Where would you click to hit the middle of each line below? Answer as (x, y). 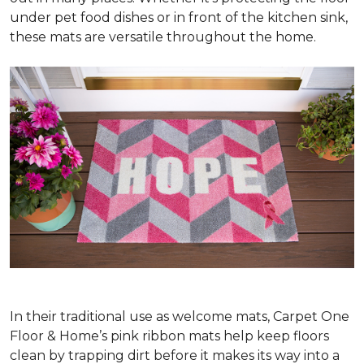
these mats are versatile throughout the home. (163, 37)
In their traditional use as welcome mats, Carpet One (180, 317)
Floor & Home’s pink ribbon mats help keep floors (169, 336)
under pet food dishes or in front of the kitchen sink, (179, 17)
